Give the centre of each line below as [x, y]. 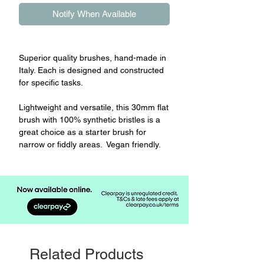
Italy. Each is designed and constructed [91, 70]
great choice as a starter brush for [82, 132]
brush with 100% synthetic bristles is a [90, 119]
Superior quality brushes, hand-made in [93, 57]
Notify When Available [94, 14]
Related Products [87, 254]
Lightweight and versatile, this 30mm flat [94, 107]
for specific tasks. [51, 82]
